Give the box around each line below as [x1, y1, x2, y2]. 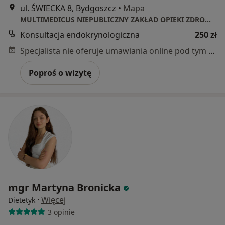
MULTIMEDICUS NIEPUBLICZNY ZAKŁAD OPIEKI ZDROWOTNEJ [205, 15, 211, 25]
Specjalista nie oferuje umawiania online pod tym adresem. [208, 45, 215, 57]
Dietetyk [8, 195, 35, 205]
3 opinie [47, 207, 75, 217]
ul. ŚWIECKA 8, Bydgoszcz [20, 3, 116, 14]
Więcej [41, 194, 66, 206]
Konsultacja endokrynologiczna [20, 29, 140, 41]
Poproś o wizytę [29, 67, 91, 79]
